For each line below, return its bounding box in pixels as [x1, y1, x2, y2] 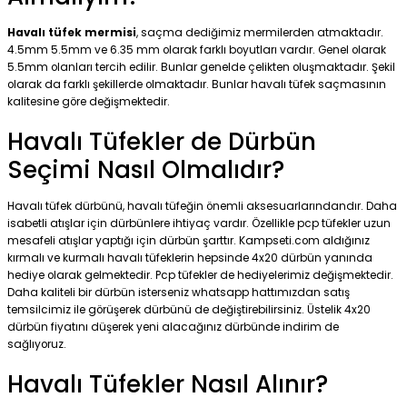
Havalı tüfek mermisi [7, 25, 136, 41]
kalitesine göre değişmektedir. [7, 94, 170, 110]
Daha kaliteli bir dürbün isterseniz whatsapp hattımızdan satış [7, 285, 350, 301]
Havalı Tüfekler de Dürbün [7, 125, 316, 159]
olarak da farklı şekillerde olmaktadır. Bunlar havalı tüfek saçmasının [7, 77, 386, 93]
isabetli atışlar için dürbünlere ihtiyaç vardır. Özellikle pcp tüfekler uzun [7, 216, 391, 232]
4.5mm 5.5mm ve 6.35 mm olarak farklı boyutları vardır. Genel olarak [7, 43, 386, 58]
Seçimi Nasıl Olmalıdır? [7, 154, 284, 187]
